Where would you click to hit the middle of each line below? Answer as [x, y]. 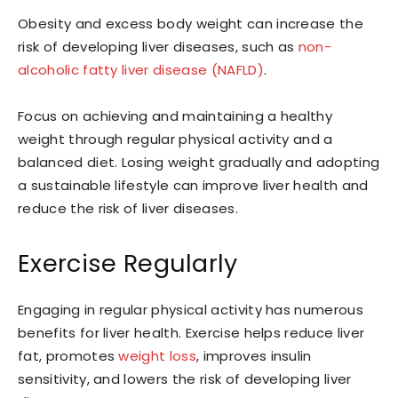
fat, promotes [68, 355]
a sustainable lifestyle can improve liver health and [193, 185]
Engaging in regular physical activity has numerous [191, 309]
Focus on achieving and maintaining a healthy [175, 115]
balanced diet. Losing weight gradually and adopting [199, 162]
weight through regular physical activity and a [175, 139]
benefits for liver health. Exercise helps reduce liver [191, 332]
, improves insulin [254, 355]
